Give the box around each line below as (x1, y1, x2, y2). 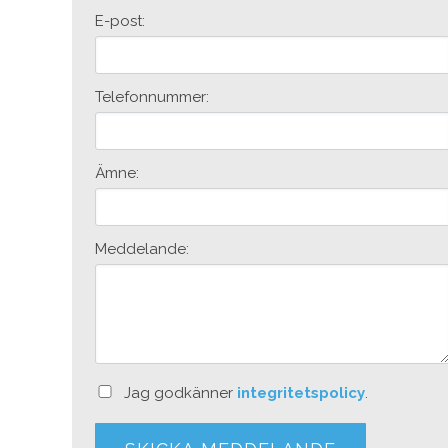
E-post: (94, 11, 145, 30)
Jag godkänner (120, 383, 238, 402)
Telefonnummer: (94, 87, 209, 106)
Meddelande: (94, 239, 189, 258)
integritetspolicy (237, 383, 366, 402)
